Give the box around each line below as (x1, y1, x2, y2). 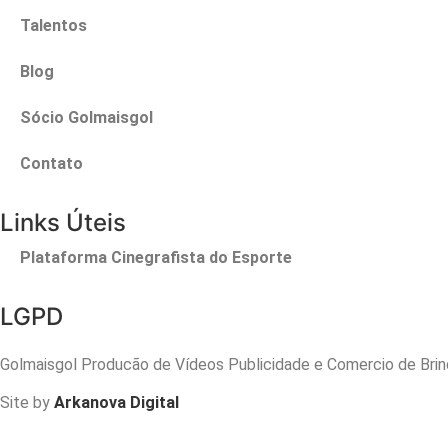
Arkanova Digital (54, 393, 179, 413)
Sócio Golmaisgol (20, 107, 153, 127)
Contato (20, 153, 83, 173)
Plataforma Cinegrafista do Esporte (20, 247, 292, 267)
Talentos (20, 15, 87, 35)
